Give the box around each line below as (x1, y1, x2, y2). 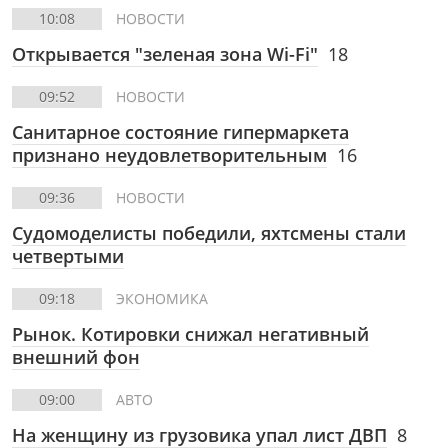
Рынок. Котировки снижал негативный (12, 322, 369, 346)
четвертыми (12, 244, 124, 268)
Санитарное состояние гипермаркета (12, 120, 349, 144)
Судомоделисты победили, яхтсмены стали (12, 221, 406, 245)
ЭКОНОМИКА (116, 289, 208, 308)
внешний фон (12, 345, 140, 369)
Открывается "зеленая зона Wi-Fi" (12, 42, 318, 66)
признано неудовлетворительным (12, 143, 327, 167)
